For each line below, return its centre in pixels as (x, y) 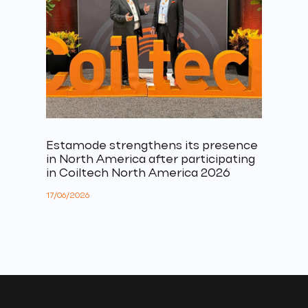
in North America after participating (151, 159)
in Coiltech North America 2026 (139, 173)
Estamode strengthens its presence (152, 146)
